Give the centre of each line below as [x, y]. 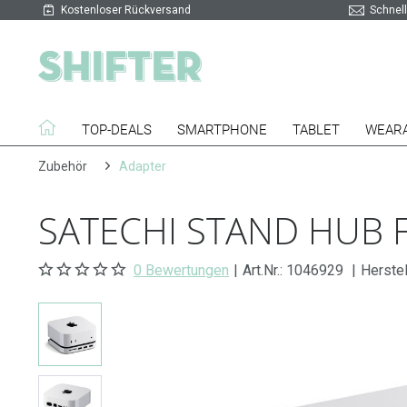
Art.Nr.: [264, 270]
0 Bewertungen [181, 270]
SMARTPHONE [222, 130]
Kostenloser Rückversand [126, 10]
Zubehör [63, 166]
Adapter [143, 166]
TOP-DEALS [117, 130]
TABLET [316, 130]
